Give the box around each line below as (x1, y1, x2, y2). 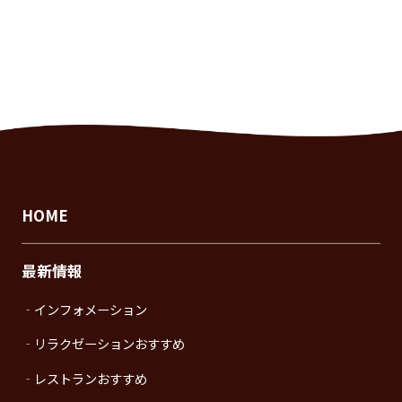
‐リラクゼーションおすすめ (21, 334, 185, 354)
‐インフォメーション (21, 299, 147, 319)
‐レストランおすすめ (21, 368, 147, 388)
